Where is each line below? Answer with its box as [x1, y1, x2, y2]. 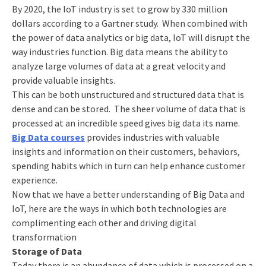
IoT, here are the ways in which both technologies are [11, 202, 227, 214]
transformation [11, 230, 77, 243]
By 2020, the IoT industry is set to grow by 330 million [11, 2, 227, 15]
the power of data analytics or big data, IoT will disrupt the [11, 31, 250, 43]
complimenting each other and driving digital [11, 216, 197, 229]
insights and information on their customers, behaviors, [11, 145, 240, 157]
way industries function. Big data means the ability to [11, 45, 228, 58]
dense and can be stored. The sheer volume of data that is [11, 102, 246, 115]
